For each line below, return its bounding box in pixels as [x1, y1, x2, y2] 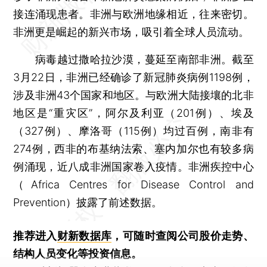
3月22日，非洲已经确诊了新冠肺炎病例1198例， [13, 70, 254, 83]
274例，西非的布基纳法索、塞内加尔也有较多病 [13, 142, 254, 155]
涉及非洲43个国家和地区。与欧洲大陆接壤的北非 [13, 88, 254, 101]
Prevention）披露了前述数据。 [13, 195, 163, 209]
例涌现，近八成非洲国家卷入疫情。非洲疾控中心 [13, 160, 254, 173]
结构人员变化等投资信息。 [13, 247, 142, 260]
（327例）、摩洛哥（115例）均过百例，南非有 [13, 124, 254, 137]
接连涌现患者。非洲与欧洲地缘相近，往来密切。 [13, 7, 254, 20]
